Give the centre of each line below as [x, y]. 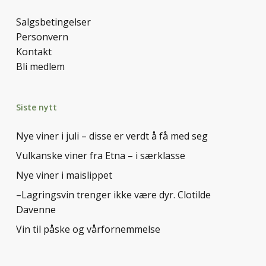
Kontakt [34, 52]
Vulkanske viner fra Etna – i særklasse [100, 156]
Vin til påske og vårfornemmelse [88, 229]
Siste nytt [36, 107]
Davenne [36, 210]
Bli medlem [40, 66]
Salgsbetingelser [53, 22]
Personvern [42, 37]
